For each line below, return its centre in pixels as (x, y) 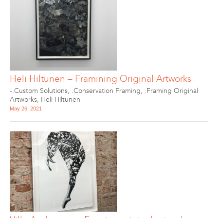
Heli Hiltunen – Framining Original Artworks (100, 79)
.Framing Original (171, 91)
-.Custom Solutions (39, 91)
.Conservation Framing (106, 91)
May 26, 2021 (26, 109)
